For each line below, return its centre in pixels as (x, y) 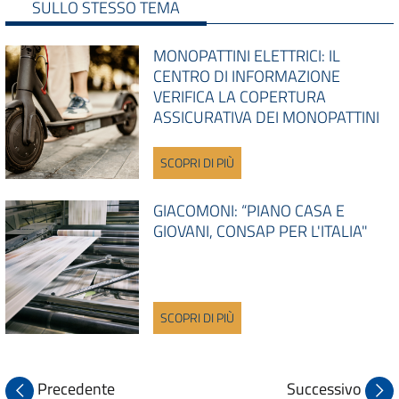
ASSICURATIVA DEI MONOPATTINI (266, 117)
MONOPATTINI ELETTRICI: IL (247, 55)
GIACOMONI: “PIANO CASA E (249, 210)
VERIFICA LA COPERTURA (240, 96)
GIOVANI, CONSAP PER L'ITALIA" (261, 231)
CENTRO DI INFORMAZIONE (247, 76)
